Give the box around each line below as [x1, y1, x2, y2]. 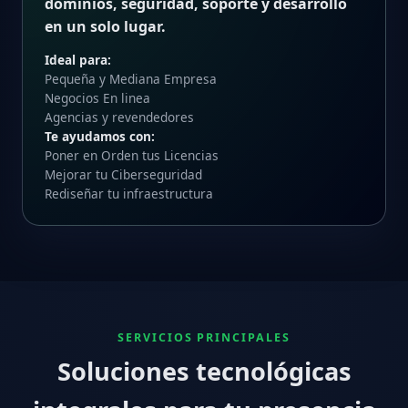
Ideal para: [45, 51, 111, 69]
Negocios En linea [45, 89, 150, 107]
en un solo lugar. [45, 16, 166, 37]
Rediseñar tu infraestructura [45, 185, 213, 203]
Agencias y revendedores [45, 108, 194, 127]
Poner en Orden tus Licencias [45, 147, 219, 165]
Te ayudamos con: [45, 127, 155, 146]
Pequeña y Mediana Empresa [45, 70, 217, 88]
